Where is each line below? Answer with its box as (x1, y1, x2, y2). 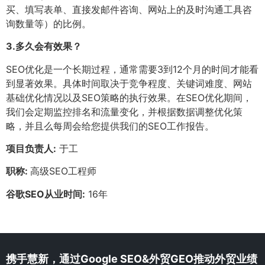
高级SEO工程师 (30, 165, 96, 177)
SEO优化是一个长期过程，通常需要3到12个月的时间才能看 (6, 63, 258, 75)
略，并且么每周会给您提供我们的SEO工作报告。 (6, 119, 214, 132)
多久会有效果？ (15, 40, 82, 53)
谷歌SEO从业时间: (6, 188, 85, 200)
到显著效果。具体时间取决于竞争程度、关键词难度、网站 (6, 77, 252, 89)
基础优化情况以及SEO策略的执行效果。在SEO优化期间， (6, 91, 252, 104)
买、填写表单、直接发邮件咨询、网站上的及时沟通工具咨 (6, 3, 252, 15)
